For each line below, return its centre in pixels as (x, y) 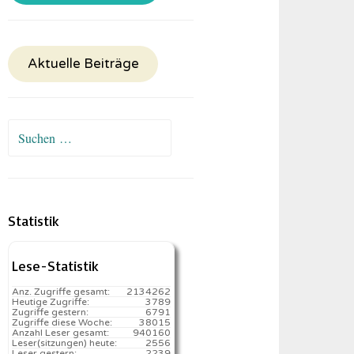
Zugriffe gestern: (51, 312)
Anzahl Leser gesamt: (61, 333)
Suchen (27, 130)
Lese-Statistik (56, 265)
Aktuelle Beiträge (83, 64)
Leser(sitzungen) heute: (65, 343)
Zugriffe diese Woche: (62, 322)
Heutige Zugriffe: (51, 302)
